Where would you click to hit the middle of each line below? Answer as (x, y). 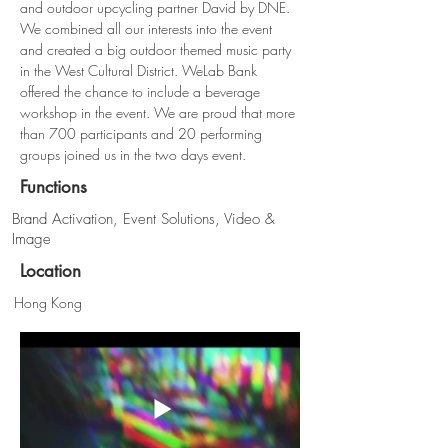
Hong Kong (48, 302)
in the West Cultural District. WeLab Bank (140, 70)
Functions (53, 187)
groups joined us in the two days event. (133, 154)
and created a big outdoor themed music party (157, 49)
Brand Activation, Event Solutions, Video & (143, 219)
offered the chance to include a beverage (142, 91)
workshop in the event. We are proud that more (159, 112)
